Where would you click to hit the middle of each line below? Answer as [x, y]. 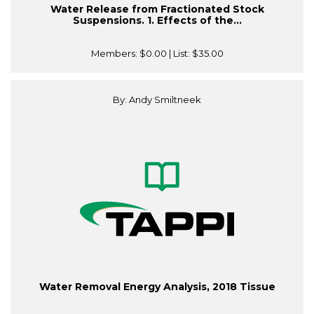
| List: [179, 54]
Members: [115, 54]
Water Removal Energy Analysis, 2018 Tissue [157, 287]
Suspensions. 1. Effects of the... [157, 21]
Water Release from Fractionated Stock [157, 9]
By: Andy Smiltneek [157, 100]
